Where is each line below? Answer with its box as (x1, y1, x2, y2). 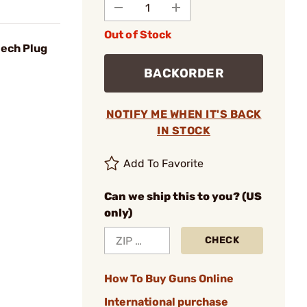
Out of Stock (104, 28, 172, 41)
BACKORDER (143, 66, 224, 81)
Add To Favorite (123, 157, 204, 170)
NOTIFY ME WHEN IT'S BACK (106, 108, 262, 121)
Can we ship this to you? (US (104, 190, 262, 203)
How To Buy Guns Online (104, 272, 234, 285)
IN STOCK (157, 124, 210, 137)
